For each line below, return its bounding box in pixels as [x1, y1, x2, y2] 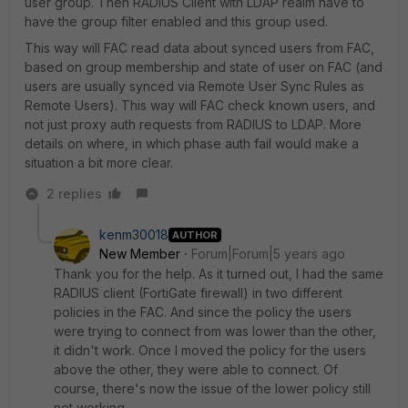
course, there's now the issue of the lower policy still [54, 381, 371, 396]
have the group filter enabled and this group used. [25, 14, 328, 29]
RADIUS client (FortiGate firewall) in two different [54, 285, 342, 301]
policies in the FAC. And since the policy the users [54, 304, 352, 320]
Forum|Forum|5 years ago [191, 246, 345, 261]
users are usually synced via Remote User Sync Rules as [25, 78, 364, 94]
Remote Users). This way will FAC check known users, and [25, 97, 375, 113]
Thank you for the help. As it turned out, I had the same [54, 266, 383, 281]
